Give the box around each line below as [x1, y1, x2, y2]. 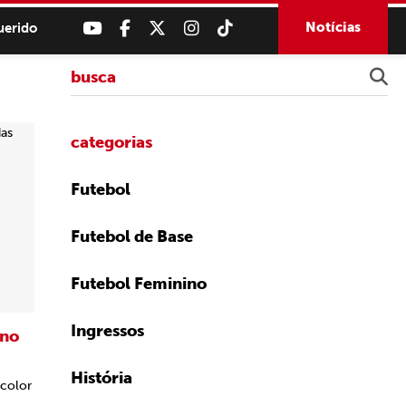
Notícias [305, 19, 361, 35]
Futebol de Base [71, 227, 193, 246]
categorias [71, 132, 152, 152]
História [71, 368, 132, 388]
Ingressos [71, 321, 144, 341]
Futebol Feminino [71, 274, 207, 294]
